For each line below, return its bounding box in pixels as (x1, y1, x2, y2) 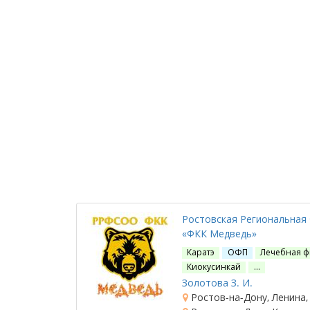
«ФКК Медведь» (182, 227, 257, 240)
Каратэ (187, 246, 215, 258)
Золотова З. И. (182, 276, 253, 289)
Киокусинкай (187, 261, 241, 273)
